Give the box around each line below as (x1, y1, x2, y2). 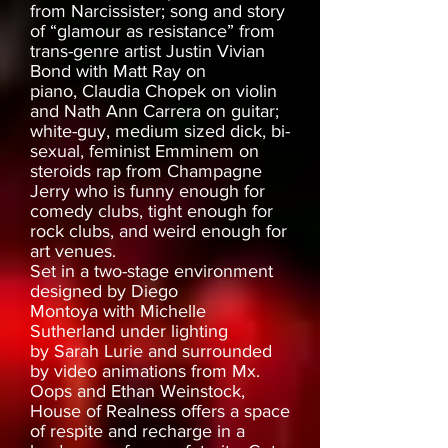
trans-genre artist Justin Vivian (30, 41, 265, 62)
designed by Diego (30, 281, 178, 302)
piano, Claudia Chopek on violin (30, 81, 277, 102)
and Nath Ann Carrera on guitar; (30, 101, 279, 122)
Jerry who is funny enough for (30, 181, 265, 202)
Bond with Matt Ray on (30, 61, 206, 82)
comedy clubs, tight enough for (30, 201, 273, 222)
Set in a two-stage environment (30, 261, 273, 282)
